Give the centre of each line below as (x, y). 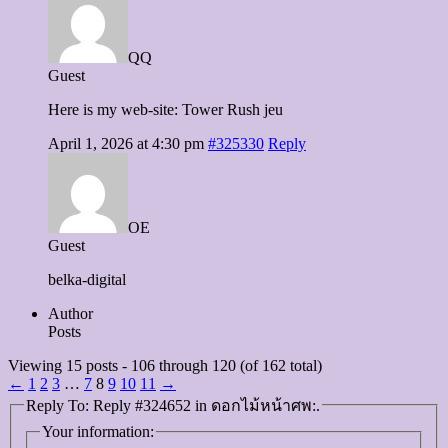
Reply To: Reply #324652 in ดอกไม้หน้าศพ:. (173, 405)
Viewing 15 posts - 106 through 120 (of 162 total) (165, 365)
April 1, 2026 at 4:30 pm (126, 143)
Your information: (98, 432)
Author (70, 313)
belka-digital (87, 279)
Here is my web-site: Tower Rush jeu (165, 109)
